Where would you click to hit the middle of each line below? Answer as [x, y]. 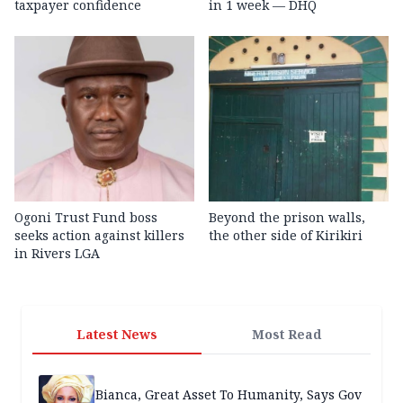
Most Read [286, 334]
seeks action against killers [99, 235]
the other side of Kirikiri [286, 235]
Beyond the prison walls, [287, 217]
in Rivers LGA [57, 253]
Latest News [117, 334]
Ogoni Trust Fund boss [86, 217]
